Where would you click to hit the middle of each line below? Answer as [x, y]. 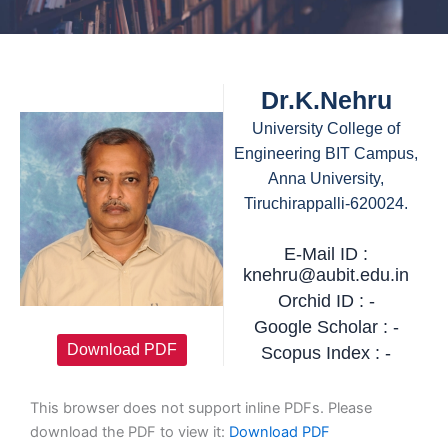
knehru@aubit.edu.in [326, 275]
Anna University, [326, 179]
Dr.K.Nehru [326, 100]
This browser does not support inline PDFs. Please [201, 408]
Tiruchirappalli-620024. [326, 204]
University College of [326, 129]
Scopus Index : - [326, 353]
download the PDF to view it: [129, 432]
